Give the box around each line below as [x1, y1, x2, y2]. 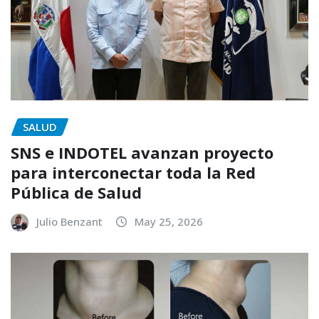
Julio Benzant [36, 214, 103, 229]
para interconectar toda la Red [11, 162, 256, 184]
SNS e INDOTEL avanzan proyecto [11, 142, 273, 164]
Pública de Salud [11, 182, 142, 204]
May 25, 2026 [135, 214, 203, 229]
